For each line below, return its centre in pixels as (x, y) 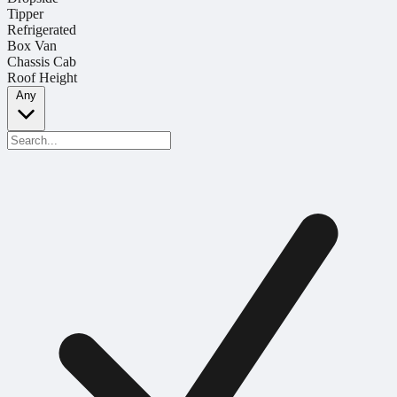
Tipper (25, 13)
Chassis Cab (42, 61)
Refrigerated (42, 29)
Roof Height (42, 77)
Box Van (32, 45)
